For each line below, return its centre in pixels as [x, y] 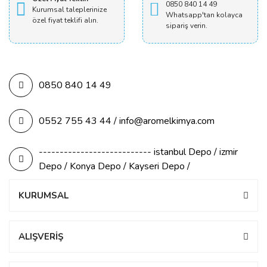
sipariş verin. [187, 26]
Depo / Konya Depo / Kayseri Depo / [114, 167]
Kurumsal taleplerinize [69, 10]
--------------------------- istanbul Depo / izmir [138, 152]
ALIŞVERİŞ [41, 237]
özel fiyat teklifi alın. [65, 21]
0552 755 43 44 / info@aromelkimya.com [127, 121]
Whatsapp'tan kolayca [204, 15]
